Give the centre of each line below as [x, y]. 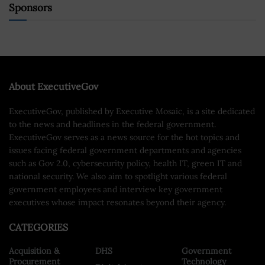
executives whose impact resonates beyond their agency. [117, 202]
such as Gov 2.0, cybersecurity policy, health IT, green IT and [125, 163]
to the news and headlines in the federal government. [112, 124]
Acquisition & [34, 251]
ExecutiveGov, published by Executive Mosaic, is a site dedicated [132, 111]
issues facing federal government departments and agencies [125, 150]
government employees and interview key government [116, 189]
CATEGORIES [38, 227]
